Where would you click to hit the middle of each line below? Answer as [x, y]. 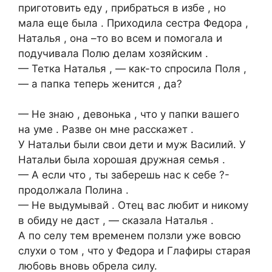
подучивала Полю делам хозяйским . [113, 53]
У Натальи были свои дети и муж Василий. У [132, 145]
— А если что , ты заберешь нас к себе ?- [124, 175]
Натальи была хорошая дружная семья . [122, 160]
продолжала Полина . [73, 190]
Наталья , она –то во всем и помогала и [120, 38]
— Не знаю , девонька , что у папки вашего [129, 114]
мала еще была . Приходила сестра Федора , [133, 23]
